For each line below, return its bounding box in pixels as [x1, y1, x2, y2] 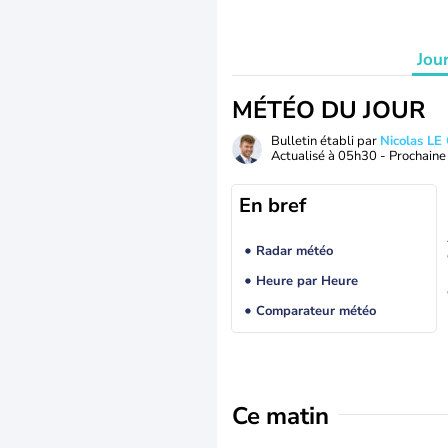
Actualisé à [271, 147, 338, 165]
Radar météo [255, 242, 333, 261]
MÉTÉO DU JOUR [232, 94, 425, 126]
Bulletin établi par [271, 132, 380, 150]
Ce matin [232, 400, 329, 432]
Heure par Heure [255, 272, 358, 291]
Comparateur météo [255, 302, 376, 321]
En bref [239, 192, 306, 219]
